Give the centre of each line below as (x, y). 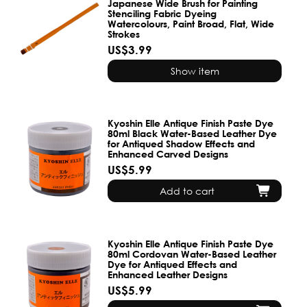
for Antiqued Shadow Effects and (182, 144)
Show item (195, 71)
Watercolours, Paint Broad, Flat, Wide (191, 24)
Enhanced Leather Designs (168, 274)
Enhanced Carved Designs (168, 154)
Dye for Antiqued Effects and (173, 264)
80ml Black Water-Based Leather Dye (193, 134)
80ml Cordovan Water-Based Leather (192, 254)
